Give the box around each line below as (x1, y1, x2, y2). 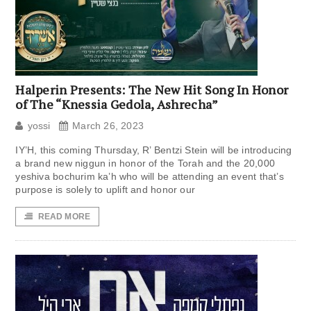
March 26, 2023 (72, 120, 144, 132)
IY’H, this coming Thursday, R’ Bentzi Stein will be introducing (15, 144, 292, 156)
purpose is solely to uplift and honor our (15, 184, 196, 196)
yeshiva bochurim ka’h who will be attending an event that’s (15, 171, 284, 183)
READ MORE (37, 212, 91, 222)
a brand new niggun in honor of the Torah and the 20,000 (15, 158, 275, 169)
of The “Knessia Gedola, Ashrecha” (15, 96, 219, 113)
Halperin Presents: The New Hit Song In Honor (15, 81, 289, 99)
